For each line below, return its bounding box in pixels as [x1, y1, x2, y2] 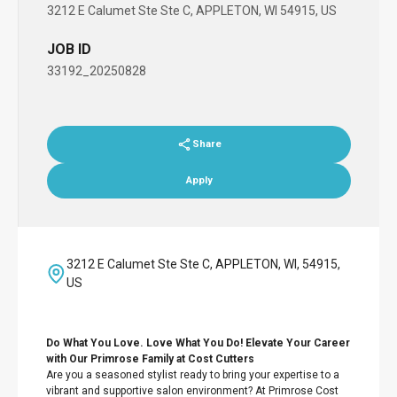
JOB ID [47, 41, 91, 58]
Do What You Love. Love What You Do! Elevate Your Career [46, 337, 350, 349]
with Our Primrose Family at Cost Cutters [46, 353, 254, 365]
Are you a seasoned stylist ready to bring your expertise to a [46, 369, 339, 381]
